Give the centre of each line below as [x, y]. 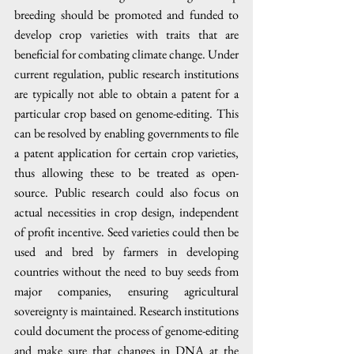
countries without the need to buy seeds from [126, 271]
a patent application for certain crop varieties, [126, 153]
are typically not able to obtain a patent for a [126, 94]
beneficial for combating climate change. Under [126, 54]
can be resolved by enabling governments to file [126, 133]
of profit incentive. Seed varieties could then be [126, 232]
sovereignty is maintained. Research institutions [126, 311]
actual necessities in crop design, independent [126, 212]
